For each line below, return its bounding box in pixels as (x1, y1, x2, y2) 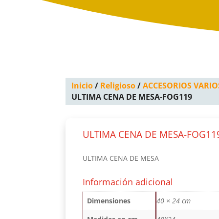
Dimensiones (87, 196, 131, 205)
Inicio (71, 80, 93, 91)
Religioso (100, 80, 136, 91)
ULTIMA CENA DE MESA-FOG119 (71, 91, 193, 103)
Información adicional (83, 175, 174, 188)
